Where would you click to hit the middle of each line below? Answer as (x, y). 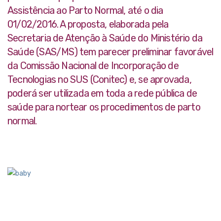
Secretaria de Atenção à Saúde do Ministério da (105, 38)
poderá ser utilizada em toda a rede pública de (102, 93)
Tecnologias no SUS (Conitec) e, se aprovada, (99, 80)
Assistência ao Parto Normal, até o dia (85, 11)
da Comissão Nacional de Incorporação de (93, 66)
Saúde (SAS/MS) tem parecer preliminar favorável (110, 52)
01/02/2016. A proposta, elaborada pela (88, 24)
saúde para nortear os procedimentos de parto (104, 107)
